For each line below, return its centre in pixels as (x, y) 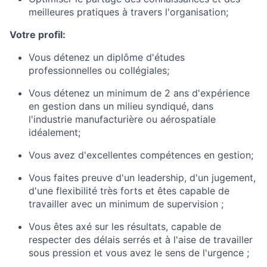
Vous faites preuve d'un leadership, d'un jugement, (142, 178)
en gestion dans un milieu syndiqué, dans (121, 106)
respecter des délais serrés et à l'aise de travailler (141, 240)
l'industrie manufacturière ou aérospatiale (122, 119)
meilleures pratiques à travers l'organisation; (128, 12)
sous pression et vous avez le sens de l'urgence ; (139, 253)
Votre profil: (38, 35)
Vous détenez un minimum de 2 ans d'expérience (139, 93)
